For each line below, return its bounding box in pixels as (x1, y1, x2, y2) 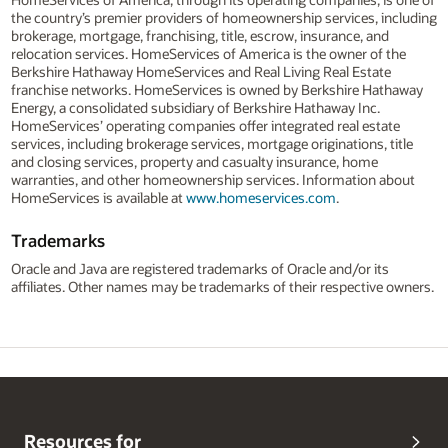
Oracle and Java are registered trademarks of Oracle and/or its (10, 259, 389, 279)
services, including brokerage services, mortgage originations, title (10, 134, 413, 154)
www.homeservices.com (185, 188, 336, 208)
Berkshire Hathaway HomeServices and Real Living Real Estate (10, 62, 391, 82)
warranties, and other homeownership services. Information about (10, 170, 415, 190)
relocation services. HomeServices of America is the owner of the (10, 44, 406, 64)
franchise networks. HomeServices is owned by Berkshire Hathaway (10, 80, 423, 100)
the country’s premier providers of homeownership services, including (10, 8, 437, 28)
